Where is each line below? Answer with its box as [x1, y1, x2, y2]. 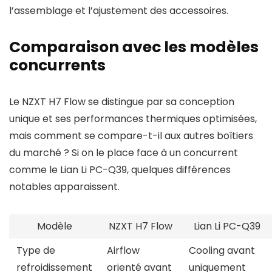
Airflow [107, 243, 140, 257]
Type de [16, 243, 55, 257]
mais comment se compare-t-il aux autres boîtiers [9, 129, 253, 143]
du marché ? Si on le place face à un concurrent [9, 146, 238, 160]
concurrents [9, 55, 106, 76]
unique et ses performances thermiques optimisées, [9, 112, 257, 126]
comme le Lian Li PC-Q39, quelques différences [9, 163, 231, 177]
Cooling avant [189, 243, 255, 257]
